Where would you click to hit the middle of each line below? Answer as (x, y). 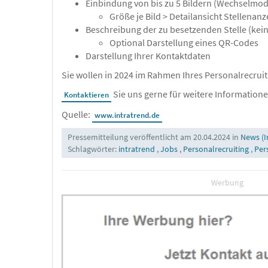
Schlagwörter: (93, 149)
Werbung (227, 182)
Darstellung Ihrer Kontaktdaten (148, 55)
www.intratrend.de (127, 115)
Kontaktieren (86, 95)
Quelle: (77, 114)
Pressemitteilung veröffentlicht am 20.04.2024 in (154, 137)
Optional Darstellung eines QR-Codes (184, 42)
